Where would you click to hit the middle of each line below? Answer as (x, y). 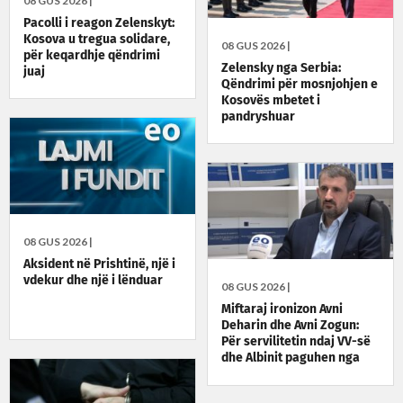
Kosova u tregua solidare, (97, 39)
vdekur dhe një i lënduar (93, 281)
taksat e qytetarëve (278, 375)
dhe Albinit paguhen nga (291, 358)
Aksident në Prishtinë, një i (99, 265)
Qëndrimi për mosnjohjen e (300, 85)
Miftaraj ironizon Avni (282, 310)
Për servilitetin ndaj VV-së (296, 342)
